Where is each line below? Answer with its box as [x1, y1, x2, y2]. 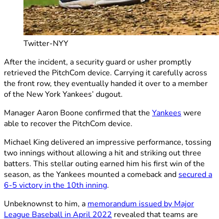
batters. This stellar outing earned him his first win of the [4, 158, 205, 169]
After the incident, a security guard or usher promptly [4, 56, 191, 67]
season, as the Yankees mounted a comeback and [4, 169, 178, 180]
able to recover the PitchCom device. [4, 118, 132, 129]
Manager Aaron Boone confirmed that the [4, 107, 152, 118]
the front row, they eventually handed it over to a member [4, 78, 208, 89]
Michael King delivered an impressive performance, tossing [4, 136, 211, 148]
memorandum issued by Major [88, 198, 194, 209]
